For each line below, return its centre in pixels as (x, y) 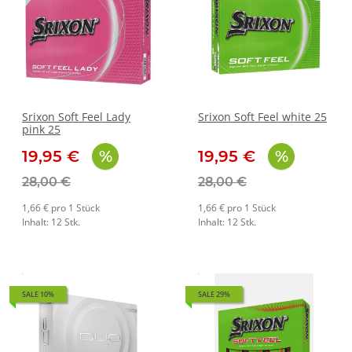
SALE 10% (38, 294)
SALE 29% (214, 294)
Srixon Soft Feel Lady (76, 116)
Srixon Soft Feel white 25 (262, 116)
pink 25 (41, 129)
